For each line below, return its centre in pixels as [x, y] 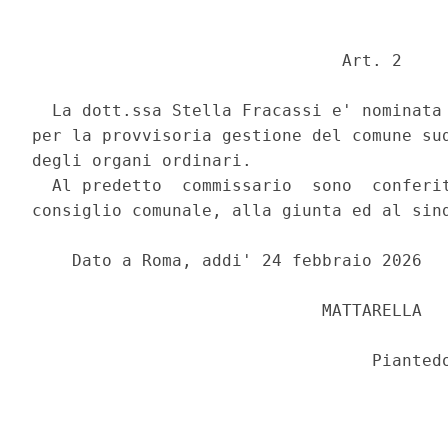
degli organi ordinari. [147, 161]
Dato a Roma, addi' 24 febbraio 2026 [232, 261]
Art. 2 [222, 61]
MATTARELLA [232, 311]
